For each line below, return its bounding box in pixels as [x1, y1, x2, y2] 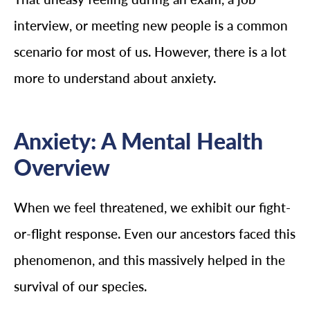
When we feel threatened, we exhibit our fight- [14, 199, 291, 215]
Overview [14, 154, 110, 181]
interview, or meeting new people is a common [14, 17, 288, 33]
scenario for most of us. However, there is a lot [14, 44, 286, 60]
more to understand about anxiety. [14, 70, 216, 86]
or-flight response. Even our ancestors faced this [14, 226, 295, 241]
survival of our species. [14, 278, 147, 294]
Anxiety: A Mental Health [14, 127, 263, 154]
